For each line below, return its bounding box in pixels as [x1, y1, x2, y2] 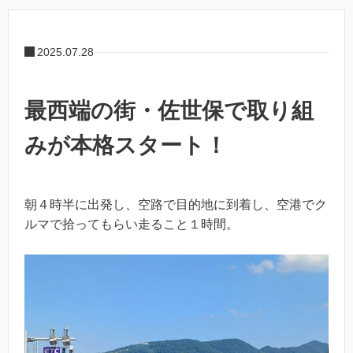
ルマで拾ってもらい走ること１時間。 [24, 217, 239, 232]
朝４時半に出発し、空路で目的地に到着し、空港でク [24, 198, 327, 212]
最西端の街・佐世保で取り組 [24, 98, 314, 124]
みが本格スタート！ [24, 133, 227, 158]
